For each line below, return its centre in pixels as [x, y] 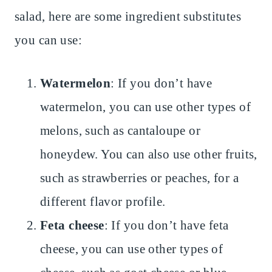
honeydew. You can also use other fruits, [149, 155]
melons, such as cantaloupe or [121, 131]
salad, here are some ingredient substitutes [128, 17]
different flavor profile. [103, 202]
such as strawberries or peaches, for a [139, 178]
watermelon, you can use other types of [145, 107]
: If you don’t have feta [166, 226]
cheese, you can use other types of [132, 249]
